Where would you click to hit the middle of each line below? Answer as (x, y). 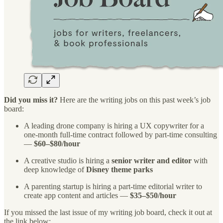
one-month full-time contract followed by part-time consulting (120, 134)
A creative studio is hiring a (68, 160)
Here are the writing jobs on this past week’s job (134, 100)
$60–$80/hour (57, 143)
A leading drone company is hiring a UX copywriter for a (114, 125)
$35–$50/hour (153, 195)
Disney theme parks (119, 169)
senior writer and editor (152, 160)
